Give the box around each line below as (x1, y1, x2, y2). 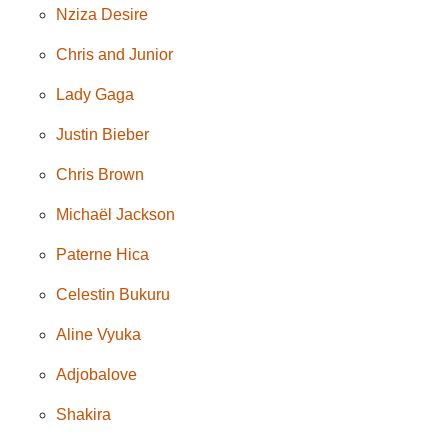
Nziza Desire (56, 5, 149, 23)
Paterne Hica (56, 245, 150, 263)
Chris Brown (56, 165, 145, 183)
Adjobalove (56, 365, 138, 383)
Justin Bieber (56, 125, 150, 143)
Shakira (56, 405, 112, 423)
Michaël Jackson (56, 205, 176, 223)
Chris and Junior (56, 45, 174, 63)
